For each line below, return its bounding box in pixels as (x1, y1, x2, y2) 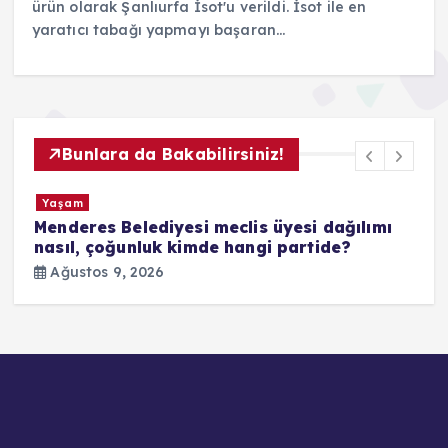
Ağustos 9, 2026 (46, 262, 165, 281)
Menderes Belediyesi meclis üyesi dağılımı (34, 217, 392, 238)
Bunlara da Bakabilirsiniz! (62, 143, 285, 164)
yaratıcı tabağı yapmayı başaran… (31, 20, 286, 39)
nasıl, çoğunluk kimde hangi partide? (34, 237, 352, 258)
